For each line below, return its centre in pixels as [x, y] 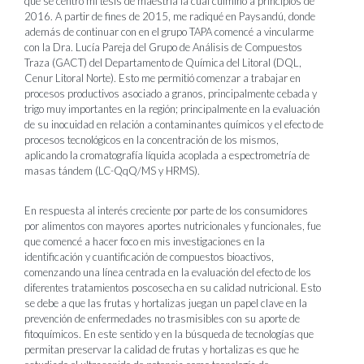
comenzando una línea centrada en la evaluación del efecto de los [168, 272]
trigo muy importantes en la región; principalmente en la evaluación [172, 109]
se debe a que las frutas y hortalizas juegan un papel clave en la [166, 303]
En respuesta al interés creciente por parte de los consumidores [166, 210]
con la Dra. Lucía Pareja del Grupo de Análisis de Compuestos [163, 47]
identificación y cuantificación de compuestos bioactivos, [149, 257]
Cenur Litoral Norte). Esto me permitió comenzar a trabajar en [162, 78]
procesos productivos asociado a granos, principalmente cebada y [171, 93]
